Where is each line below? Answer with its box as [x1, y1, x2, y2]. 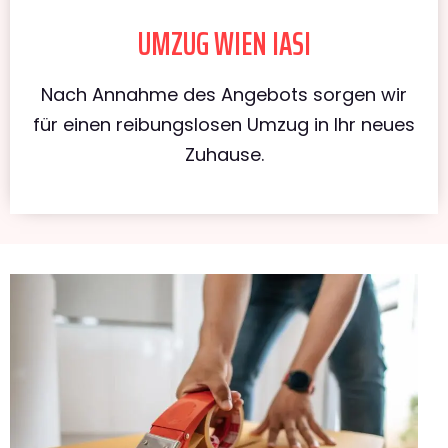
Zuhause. [184, 141, 264, 167]
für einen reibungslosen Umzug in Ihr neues [33, 111, 415, 137]
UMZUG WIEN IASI [137, 18, 311, 69]
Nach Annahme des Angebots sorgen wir [41, 81, 407, 107]
